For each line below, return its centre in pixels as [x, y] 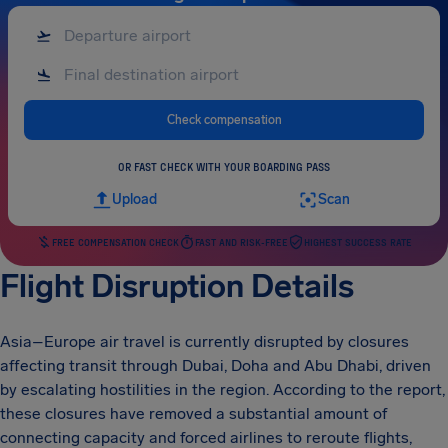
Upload [134, 199]
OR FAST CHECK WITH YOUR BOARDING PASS [224, 166]
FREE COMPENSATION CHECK [115, 242]
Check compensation [224, 119]
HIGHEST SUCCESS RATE [358, 242]
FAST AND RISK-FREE [241, 242]
